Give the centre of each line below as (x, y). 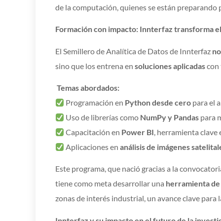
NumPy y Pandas (170, 117)
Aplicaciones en (92, 147)
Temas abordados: (88, 88)
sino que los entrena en (95, 66)
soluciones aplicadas (170, 66)
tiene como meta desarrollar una (110, 184)
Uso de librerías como (102, 117)
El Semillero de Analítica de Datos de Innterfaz (134, 51)
